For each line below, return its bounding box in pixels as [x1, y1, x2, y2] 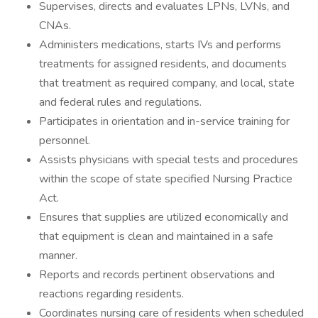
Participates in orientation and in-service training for [39, 114, 290, 129]
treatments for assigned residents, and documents [39, 56, 287, 72]
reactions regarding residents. [39, 286, 184, 302]
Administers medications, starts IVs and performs [39, 37, 281, 53]
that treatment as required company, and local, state [39, 75, 295, 91]
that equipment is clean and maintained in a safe [39, 229, 273, 244]
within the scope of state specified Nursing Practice [39, 171, 292, 187]
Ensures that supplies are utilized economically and [39, 209, 288, 225]
